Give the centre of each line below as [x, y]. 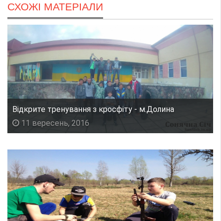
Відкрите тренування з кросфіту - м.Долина [93, 110]
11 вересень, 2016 [54, 123]
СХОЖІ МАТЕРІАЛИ [55, 7]
